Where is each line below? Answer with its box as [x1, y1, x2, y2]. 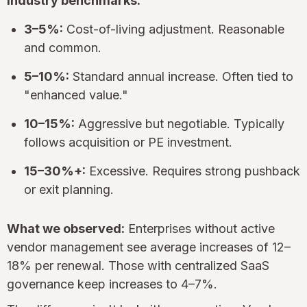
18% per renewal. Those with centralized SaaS [7, 258, 269, 273]
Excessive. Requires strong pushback [86, 163, 300, 178]
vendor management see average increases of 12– [7, 239, 291, 254]
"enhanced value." [24, 87, 128, 102]
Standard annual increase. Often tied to [69, 69, 293, 84]
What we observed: [7, 221, 125, 236]
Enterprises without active [125, 221, 275, 236]
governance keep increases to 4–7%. [7, 276, 217, 291]
